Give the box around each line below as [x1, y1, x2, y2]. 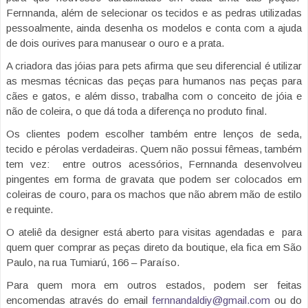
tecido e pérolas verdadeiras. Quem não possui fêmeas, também [6, 143, 302, 155]
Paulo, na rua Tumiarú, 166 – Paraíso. [6, 256, 179, 269]
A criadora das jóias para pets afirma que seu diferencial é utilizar [6, 60, 302, 72]
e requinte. [6, 203, 53, 216]
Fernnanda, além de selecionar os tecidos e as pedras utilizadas [6, 7, 302, 19]
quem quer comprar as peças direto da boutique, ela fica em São [6, 241, 302, 254]
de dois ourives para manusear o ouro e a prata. [6, 37, 224, 49]
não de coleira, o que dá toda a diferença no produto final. [6, 105, 267, 118]
